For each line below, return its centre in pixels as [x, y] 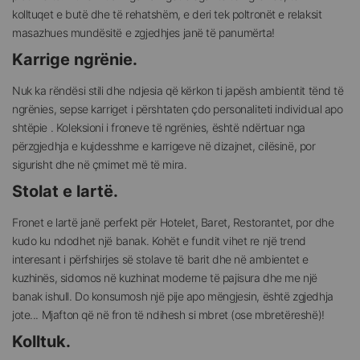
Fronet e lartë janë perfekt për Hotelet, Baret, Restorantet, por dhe [173, 223]
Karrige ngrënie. [75, 60]
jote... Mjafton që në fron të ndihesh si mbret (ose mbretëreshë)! [168, 315]
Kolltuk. [41, 342]
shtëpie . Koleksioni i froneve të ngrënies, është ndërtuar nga [159, 128]
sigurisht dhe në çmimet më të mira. [100, 165]
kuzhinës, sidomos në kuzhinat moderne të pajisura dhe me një [165, 278]
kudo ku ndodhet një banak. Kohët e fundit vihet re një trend [159, 241]
